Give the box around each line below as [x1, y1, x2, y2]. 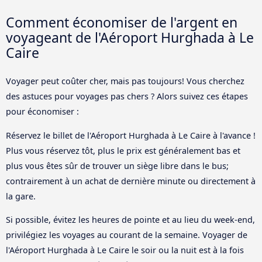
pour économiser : [6, 106, 79, 118]
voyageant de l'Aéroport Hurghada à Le [6, 28, 254, 47]
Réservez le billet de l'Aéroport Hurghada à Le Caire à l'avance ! [6, 129, 256, 141]
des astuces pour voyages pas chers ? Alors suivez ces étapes [6, 91, 248, 102]
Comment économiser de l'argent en [6, 13, 237, 32]
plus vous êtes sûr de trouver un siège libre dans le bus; [6, 160, 229, 171]
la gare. [6, 190, 36, 202]
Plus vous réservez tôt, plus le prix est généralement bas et [6, 144, 240, 156]
